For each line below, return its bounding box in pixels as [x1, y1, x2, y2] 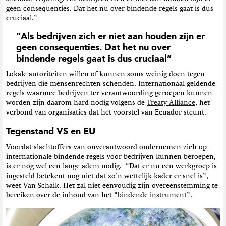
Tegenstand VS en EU [6, 127, 95, 136]
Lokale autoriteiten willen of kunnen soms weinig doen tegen [6, 70, 205, 78]
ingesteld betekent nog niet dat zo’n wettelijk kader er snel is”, [6, 172, 208, 180]
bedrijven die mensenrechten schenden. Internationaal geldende [6, 80, 215, 87]
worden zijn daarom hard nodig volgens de [6, 99, 147, 106]
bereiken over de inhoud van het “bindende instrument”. [6, 191, 192, 199]
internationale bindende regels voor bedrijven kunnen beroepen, [6, 153, 216, 160]
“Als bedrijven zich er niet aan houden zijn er [16, 32, 205, 41]
